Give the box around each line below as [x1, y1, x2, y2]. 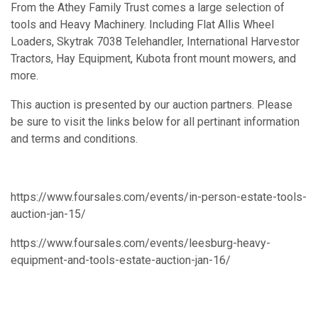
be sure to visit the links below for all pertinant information [11, 114, 300, 128]
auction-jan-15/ [11, 207, 86, 221]
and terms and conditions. [11, 131, 138, 146]
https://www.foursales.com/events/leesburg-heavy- [11, 236, 270, 250]
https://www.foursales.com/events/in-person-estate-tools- [11, 190, 307, 204]
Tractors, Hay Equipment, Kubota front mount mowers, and [11, 51, 296, 65]
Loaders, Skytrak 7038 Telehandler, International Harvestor [11, 34, 300, 48]
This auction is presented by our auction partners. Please [11, 97, 292, 111]
